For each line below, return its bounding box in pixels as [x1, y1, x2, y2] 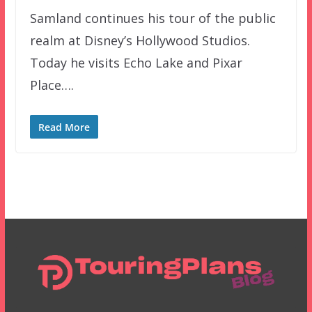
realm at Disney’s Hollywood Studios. [29, 31, 250, 49]
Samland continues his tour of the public [29, 9, 276, 26]
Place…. [29, 76, 74, 93]
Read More [38, 120, 90, 134]
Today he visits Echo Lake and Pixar [29, 54, 242, 71]
